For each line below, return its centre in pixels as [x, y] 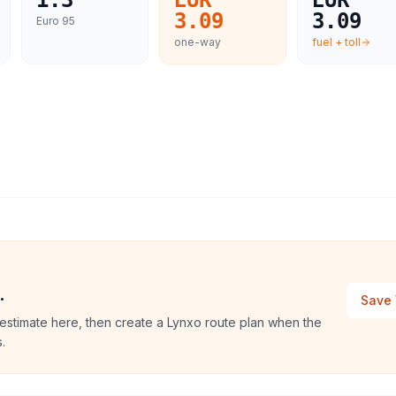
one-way [198, 42]
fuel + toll [336, 42]
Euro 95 [56, 21]
